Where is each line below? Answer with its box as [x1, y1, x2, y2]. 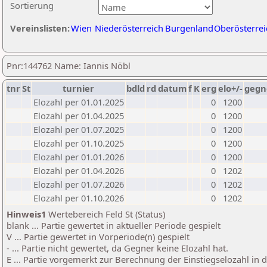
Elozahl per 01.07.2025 [33, 123, 124, 135]
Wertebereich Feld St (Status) [46, 208, 165, 220]
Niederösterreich [95, 22, 163, 34]
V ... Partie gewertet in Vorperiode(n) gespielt [7, 231, 190, 243]
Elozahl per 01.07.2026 [33, 178, 124, 190]
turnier [63, 82, 94, 94]
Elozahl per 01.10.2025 [33, 137, 124, 149]
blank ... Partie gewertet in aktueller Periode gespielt [7, 219, 221, 231]
